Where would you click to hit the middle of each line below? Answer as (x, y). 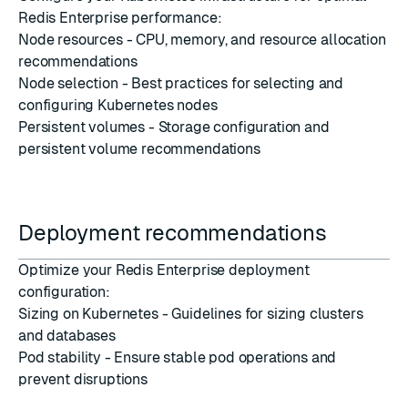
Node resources (71, 40)
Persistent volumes (82, 127)
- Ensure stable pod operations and (219, 357)
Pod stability (60, 357)
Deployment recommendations (175, 233)
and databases (67, 336)
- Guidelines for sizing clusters (260, 314)
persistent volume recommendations (139, 149)
